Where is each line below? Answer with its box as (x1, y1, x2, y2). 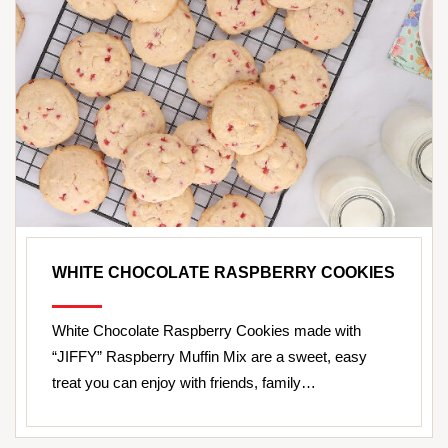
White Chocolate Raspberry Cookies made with (52, 321, 361, 339)
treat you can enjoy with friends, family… (52, 373, 316, 391)
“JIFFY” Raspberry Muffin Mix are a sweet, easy (52, 347, 367, 365)
